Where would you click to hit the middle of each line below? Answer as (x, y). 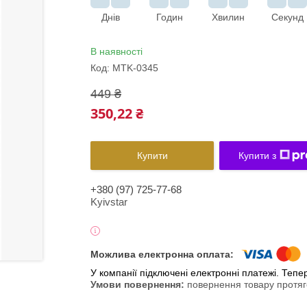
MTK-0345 (135, 68)
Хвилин (228, 17)
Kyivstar (109, 202)
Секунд (287, 17)
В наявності (116, 51)
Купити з (257, 156)
